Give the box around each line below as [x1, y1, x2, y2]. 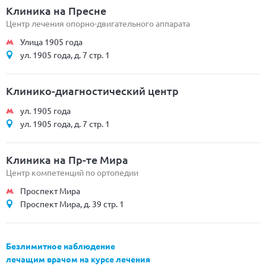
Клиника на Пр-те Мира [6, 153, 128, 166]
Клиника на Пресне [6, 4, 106, 17]
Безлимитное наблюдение [6, 240, 115, 251]
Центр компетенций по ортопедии [6, 167, 138, 178]
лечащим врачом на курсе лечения [6, 254, 150, 264]
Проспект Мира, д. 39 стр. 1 [20, 198, 124, 209]
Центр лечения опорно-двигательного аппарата [6, 18, 190, 28]
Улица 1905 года [20, 36, 83, 47]
